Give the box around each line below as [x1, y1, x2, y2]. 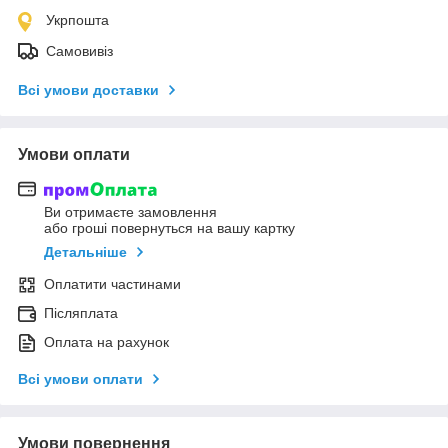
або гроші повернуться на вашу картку [44, 220, 295, 237]
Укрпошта [46, 11, 109, 28]
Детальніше [44, 244, 127, 261]
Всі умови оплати [18, 371, 143, 388]
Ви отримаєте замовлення [44, 204, 217, 221]
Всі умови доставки [18, 81, 159, 98]
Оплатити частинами [44, 276, 181, 293]
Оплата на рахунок [44, 334, 169, 351]
